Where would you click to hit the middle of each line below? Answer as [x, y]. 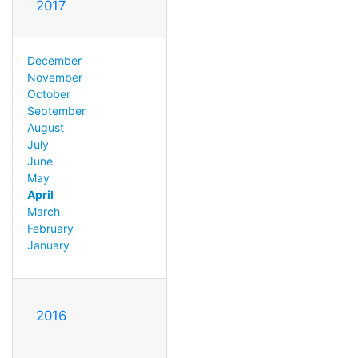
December [54, 60]
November [54, 77]
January [48, 245]
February [50, 228]
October [48, 93]
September [56, 110]
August [45, 127]
